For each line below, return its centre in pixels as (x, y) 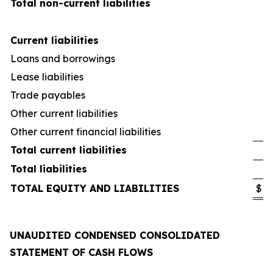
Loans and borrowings (63, 58)
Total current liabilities (69, 150)
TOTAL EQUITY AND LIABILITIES (95, 188)
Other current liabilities (64, 113)
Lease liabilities (47, 76)
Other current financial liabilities (86, 131)
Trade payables (48, 95)
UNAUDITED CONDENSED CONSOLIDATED (115, 235)
